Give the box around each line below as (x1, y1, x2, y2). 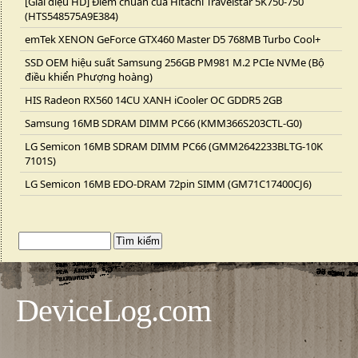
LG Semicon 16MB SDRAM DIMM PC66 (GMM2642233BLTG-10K (25, 139, 323, 153)
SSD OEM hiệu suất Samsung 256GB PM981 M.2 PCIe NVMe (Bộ (25, 55, 324, 70)
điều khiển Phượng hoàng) (25, 70, 153, 84)
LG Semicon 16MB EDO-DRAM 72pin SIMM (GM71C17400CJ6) (25, 177, 312, 191)
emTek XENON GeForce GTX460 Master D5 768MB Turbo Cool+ (25, 32, 320, 46)
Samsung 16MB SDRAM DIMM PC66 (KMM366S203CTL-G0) (25, 116, 302, 130)
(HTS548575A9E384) (25, 9, 118, 23)
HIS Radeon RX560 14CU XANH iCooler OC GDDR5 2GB (25, 93, 282, 107)
